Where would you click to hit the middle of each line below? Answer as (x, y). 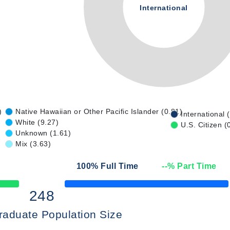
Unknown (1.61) (43, 133)
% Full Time (115, 166)
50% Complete (84, 187)
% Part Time (192, 166)
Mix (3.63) (33, 144)
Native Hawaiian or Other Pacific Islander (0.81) (99, 111)
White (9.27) (37, 122)
